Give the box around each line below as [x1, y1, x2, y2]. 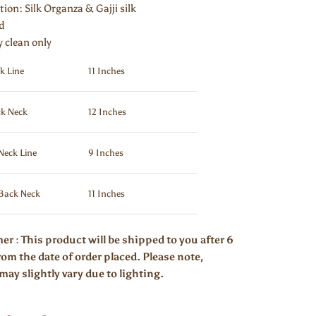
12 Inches [86, 107, 126, 118]
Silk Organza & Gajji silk [25, 2, 136, 16]
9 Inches [86, 147, 123, 159]
